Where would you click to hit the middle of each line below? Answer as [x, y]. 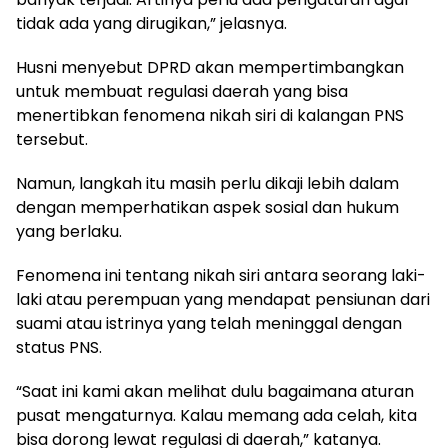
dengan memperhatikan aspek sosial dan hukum [207, 207]
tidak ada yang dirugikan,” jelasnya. [151, 23]
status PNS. [59, 347]
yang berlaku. [69, 231]
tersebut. [52, 139]
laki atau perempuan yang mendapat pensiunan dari [223, 299]
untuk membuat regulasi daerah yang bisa [182, 91]
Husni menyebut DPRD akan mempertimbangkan [210, 67]
